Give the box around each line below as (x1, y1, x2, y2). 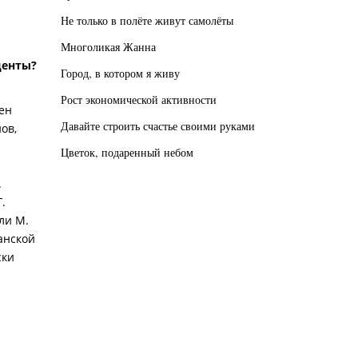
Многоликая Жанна (61, 38, 156, 54)
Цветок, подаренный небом (61, 144, 193, 160)
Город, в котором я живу (61, 65, 180, 81)
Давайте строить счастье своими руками (61, 117, 255, 133)
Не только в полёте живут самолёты (61, 12, 233, 28)
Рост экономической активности (61, 91, 217, 107)
